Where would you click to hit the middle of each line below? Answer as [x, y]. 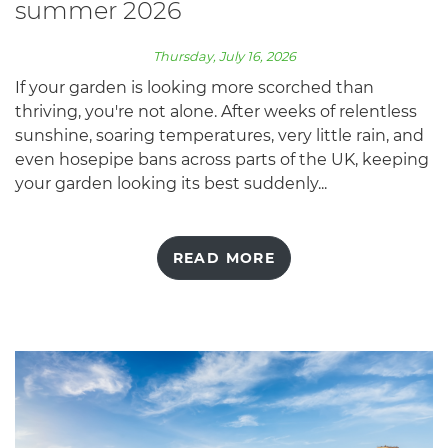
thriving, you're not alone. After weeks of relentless [216, 111]
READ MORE [224, 257]
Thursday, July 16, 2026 [224, 56]
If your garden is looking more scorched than [194, 87]
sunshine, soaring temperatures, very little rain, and [219, 135]
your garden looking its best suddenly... [171, 183]
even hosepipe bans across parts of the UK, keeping [222, 159]
